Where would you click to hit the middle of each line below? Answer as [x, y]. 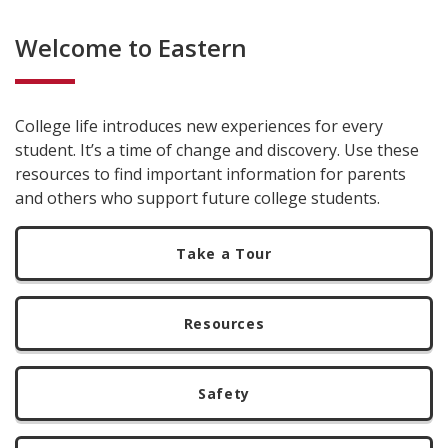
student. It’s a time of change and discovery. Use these [217, 150]
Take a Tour [224, 253]
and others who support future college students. [197, 198]
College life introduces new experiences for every [199, 126]
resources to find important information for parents [210, 174]
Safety [224, 393]
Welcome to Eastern [131, 47]
